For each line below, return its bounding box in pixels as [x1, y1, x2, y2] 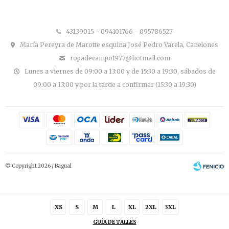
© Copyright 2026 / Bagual [5, 162, 72, 169]
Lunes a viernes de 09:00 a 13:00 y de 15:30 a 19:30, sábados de [24, 67, 216, 75]
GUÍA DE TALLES [93, 219, 136, 225]
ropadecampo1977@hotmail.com [70, 54, 170, 62]
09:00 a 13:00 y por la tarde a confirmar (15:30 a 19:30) [33, 80, 196, 88]
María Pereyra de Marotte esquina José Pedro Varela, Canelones [20, 40, 218, 49]
